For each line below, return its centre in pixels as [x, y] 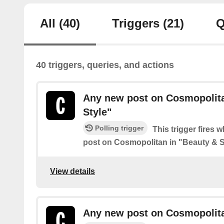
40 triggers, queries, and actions [105, 65]
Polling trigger [119, 128]
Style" [97, 112]
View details [72, 171]
